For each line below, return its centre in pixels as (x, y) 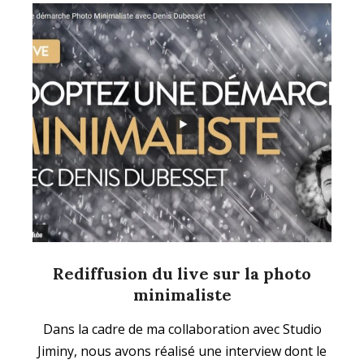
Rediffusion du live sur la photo (182, 274)
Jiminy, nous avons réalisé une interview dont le (182, 351)
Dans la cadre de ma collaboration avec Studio (182, 329)
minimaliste (182, 295)
